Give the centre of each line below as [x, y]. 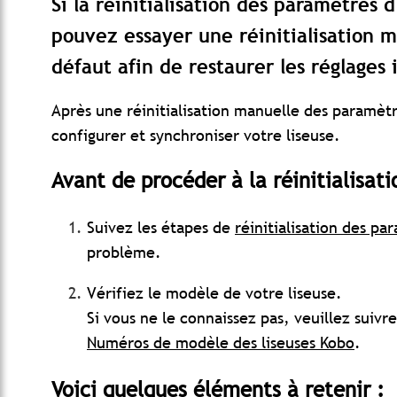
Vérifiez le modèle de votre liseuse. [214, 293]
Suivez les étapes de [161, 228]
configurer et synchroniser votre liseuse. [196, 136]
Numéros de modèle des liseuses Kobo [221, 343]
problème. [124, 253]
